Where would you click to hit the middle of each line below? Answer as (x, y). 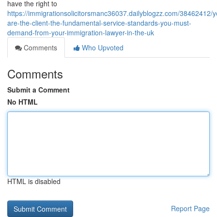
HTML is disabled (34, 181)
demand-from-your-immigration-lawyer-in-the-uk (81, 32)
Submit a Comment (39, 90)
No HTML (23, 102)
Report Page (190, 208)
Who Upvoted (102, 47)
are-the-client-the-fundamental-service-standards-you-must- (99, 23)
